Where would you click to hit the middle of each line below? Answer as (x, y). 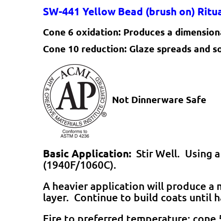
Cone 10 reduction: (86, 48)
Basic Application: (87, 153)
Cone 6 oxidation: (83, 32)
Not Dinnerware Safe (157, 99)
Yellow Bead (113, 11)
